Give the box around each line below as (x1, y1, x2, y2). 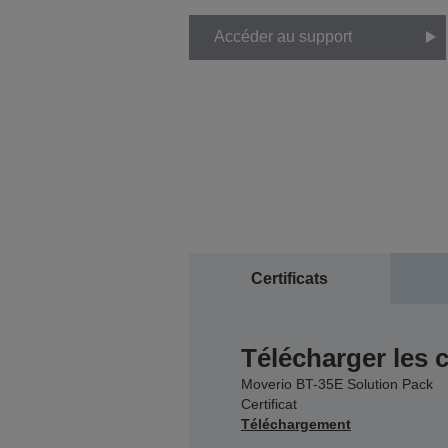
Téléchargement (240, 415, 351, 432)
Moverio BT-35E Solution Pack (240, 375, 433, 392)
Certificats (250, 269, 328, 287)
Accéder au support (213, 28, 352, 46)
